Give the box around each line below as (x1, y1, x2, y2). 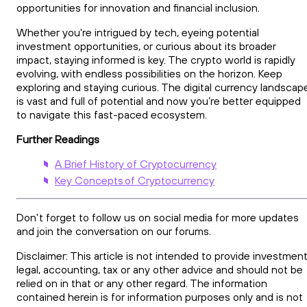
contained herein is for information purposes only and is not (16, 290, 303, 304)
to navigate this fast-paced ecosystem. (16, 108, 210, 122)
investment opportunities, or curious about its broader (16, 39, 276, 53)
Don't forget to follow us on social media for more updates (16, 210, 299, 225)
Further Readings (16, 132, 99, 147)
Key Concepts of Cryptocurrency (55, 173, 214, 188)
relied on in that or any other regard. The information (16, 276, 267, 291)
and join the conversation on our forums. (16, 224, 211, 238)
